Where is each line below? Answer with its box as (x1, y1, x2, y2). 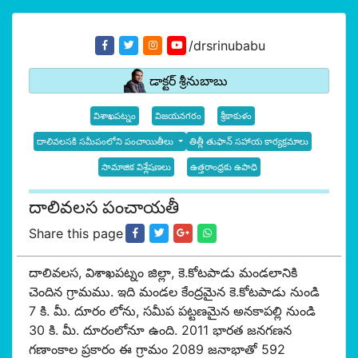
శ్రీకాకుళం (221, 110, 252, 121)
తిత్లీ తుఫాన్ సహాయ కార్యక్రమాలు (189, 136, 309, 147)
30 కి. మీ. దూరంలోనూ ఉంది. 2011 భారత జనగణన (29, 322, 292, 338)
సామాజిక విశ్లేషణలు (101, 161, 171, 173)
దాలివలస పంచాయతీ (29, 197, 179, 217)
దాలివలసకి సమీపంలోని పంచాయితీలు (36, 136, 176, 147)
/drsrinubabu (189, 38, 265, 54)
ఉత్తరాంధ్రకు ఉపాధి (189, 161, 257, 173)
